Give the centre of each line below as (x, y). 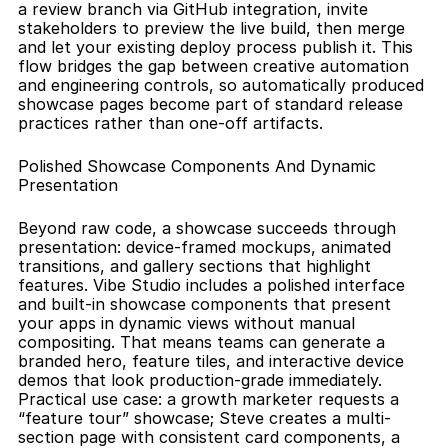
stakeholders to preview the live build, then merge (211, 28)
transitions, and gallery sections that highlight (194, 266)
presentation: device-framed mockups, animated (204, 247)
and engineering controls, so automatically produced (221, 85)
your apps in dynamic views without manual (186, 323)
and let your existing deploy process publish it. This (215, 47)
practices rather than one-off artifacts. (170, 123)
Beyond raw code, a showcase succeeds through (207, 228)
